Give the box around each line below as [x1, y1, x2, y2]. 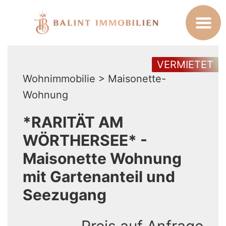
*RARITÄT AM [23, 113, 123, 131]
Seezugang [23, 186, 106, 204]
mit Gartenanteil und [23, 167, 175, 186]
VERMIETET [157, 58, 213, 71]
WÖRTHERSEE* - [23, 131, 147, 149]
